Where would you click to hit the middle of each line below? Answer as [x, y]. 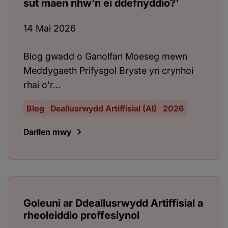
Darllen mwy [47, 132]
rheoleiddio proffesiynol [81, 216]
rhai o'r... [42, 85]
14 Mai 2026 [50, 28]
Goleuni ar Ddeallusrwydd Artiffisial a [113, 203]
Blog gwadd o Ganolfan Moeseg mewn [105, 56]
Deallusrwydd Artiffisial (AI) [104, 109]
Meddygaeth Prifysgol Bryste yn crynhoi [108, 71]
